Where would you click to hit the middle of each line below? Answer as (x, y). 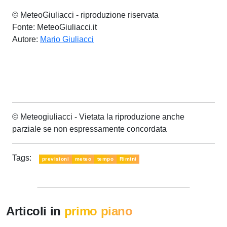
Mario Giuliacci (67, 39)
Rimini (128, 159)
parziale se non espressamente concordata (89, 129)
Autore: (26, 39)
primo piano (98, 211)
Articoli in (35, 211)
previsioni (55, 159)
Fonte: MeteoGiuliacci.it (54, 27)
